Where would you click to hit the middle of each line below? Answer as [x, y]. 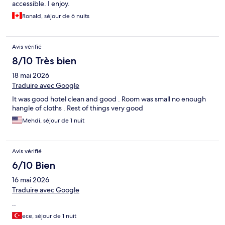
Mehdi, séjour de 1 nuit [53, 121]
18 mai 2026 [31, 76]
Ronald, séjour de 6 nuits [56, 16]
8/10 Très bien [44, 61]
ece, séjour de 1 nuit [49, 216]
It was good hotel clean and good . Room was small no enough [109, 99]
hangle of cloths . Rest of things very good [78, 108]
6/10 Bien [34, 165]
